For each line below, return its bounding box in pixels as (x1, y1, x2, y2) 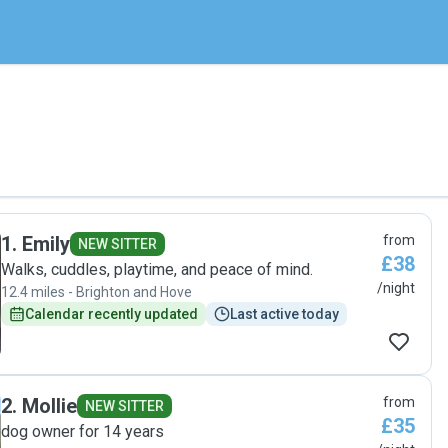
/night (377, 280, 415, 296)
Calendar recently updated (25, 306, 198, 322)
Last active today (230, 306, 339, 322)
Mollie (22, 394, 77, 418)
